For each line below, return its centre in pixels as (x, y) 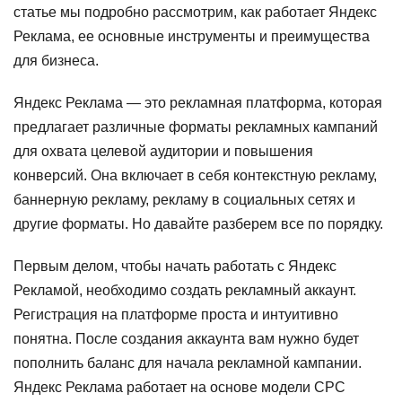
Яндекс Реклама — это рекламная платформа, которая (198, 103)
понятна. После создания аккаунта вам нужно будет (186, 339)
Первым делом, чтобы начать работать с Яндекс (175, 266)
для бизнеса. (56, 61)
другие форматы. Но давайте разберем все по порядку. (198, 224)
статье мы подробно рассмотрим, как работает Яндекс (195, 12)
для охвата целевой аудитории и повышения (163, 151)
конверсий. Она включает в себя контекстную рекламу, (195, 175)
